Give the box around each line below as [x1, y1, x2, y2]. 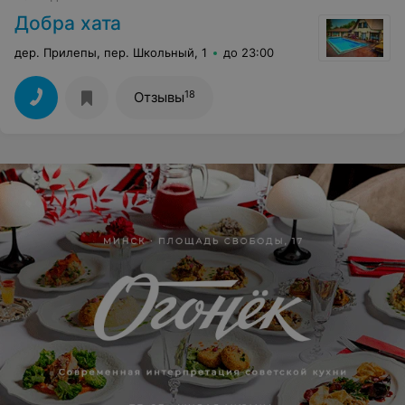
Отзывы [134, 89, 184, 106]
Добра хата [14, 12, 121, 34]
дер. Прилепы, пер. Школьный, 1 [14, 45, 207, 60]
